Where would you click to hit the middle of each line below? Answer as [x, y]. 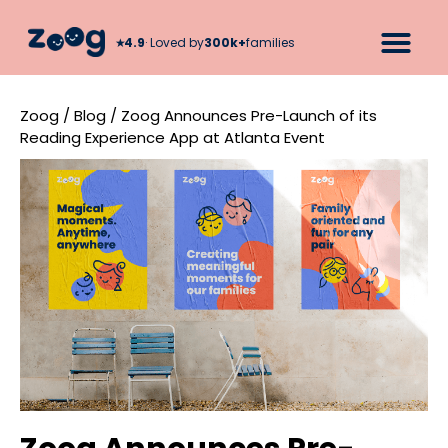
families [271, 42]
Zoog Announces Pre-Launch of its [249, 115]
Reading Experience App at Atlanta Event [172, 137]
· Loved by [175, 42]
